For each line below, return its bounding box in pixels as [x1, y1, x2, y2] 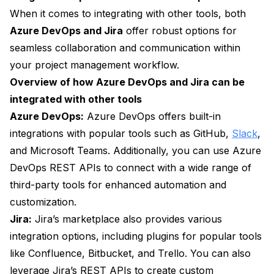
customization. [10, 196, 76, 209]
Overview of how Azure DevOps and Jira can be [10, 76, 245, 89]
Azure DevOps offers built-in [84, 110, 221, 123]
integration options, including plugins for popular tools [10, 230, 262, 243]
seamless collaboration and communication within [10, 42, 240, 54]
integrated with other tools [10, 93, 142, 106]
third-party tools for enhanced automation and [10, 179, 226, 191]
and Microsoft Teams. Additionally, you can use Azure [10, 144, 261, 157]
